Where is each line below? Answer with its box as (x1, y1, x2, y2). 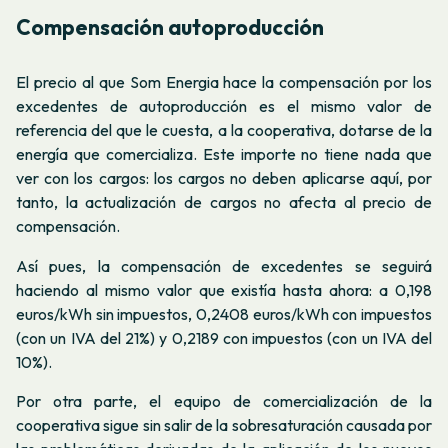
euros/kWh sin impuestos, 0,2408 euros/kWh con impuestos (16, 303, 432, 324)
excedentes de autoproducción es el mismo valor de (16, 96, 432, 117)
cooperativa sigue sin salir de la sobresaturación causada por (16, 415, 432, 436)
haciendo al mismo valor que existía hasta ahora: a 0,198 (16, 279, 432, 300)
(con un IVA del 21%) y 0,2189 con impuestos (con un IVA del (16, 327, 432, 348)
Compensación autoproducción (16, 14, 324, 41)
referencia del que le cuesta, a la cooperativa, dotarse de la (16, 120, 432, 141)
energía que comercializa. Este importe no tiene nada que (16, 144, 432, 165)
